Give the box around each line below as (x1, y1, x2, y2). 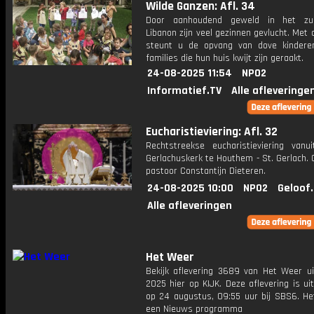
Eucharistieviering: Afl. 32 (146, 124, 278, 139)
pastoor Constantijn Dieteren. (146, 165, 266, 177)
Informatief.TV (147, 83, 221, 98)
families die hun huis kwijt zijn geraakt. (146, 52, 303, 64)
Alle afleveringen (147, 198, 232, 213)
